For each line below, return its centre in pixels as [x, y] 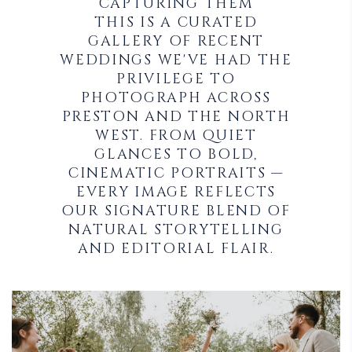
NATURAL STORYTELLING [176, 230]
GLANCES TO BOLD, [176, 154]
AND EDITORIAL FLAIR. [176, 249]
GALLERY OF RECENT [176, 41]
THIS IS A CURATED [176, 22]
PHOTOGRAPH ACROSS [176, 98]
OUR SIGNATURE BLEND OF [176, 211]
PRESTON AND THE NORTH [176, 117]
